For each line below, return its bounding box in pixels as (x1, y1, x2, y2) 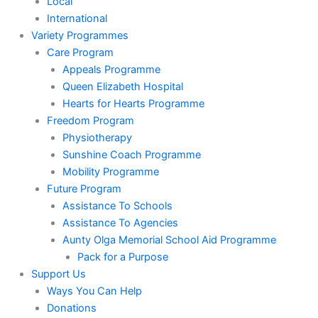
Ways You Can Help (46, 284, 142, 297)
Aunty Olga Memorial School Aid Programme (62, 233, 276, 246)
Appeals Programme (62, 62, 160, 76)
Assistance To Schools (62, 199, 172, 212)
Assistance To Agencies (62, 216, 178, 229)
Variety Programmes (31, 28, 128, 42)
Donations (46, 301, 97, 314)
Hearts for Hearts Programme (62, 97, 204, 110)
